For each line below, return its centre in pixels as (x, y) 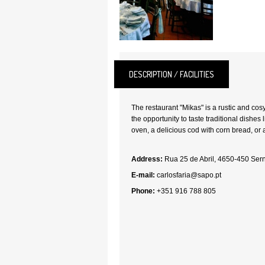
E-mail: (143, 175)
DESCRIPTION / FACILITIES (172, 74)
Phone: (143, 191)
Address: (147, 159)
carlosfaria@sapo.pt (189, 175)
